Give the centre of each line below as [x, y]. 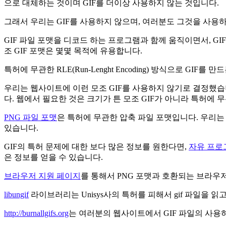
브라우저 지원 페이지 [42, 176]
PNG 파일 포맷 [31, 117]
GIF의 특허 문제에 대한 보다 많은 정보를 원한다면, [96, 146]
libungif [16, 194]
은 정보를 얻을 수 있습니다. [53, 157]
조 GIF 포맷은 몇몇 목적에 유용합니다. [73, 50]
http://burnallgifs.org [36, 213]
